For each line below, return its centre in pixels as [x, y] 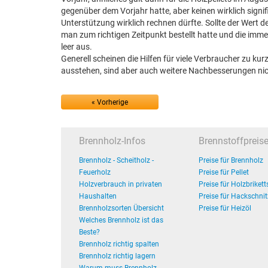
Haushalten [98, 196]
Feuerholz [95, 172]
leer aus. [77, 47]
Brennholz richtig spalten [119, 244]
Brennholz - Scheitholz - [116, 160]
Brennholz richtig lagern [117, 256]
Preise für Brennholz [231, 160]
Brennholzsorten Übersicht [121, 208]
